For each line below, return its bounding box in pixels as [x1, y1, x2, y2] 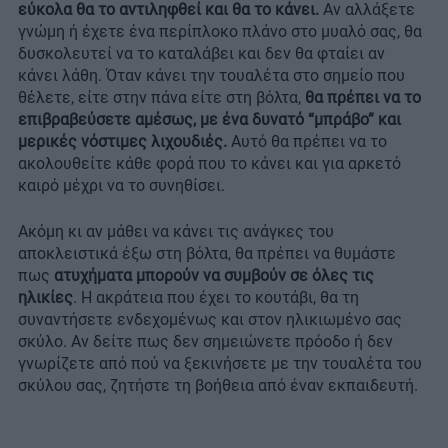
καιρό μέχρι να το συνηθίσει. [18, 176, 225, 196]
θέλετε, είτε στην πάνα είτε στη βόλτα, [18, 88, 305, 108]
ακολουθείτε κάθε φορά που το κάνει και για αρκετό [18, 154, 401, 174]
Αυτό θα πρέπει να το [231, 132, 387, 152]
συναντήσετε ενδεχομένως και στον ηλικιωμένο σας [18, 310, 402, 330]
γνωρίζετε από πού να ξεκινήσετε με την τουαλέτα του [18, 354, 422, 374]
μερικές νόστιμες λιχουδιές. [18, 132, 231, 152]
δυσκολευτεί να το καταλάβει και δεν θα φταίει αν [18, 44, 385, 64]
